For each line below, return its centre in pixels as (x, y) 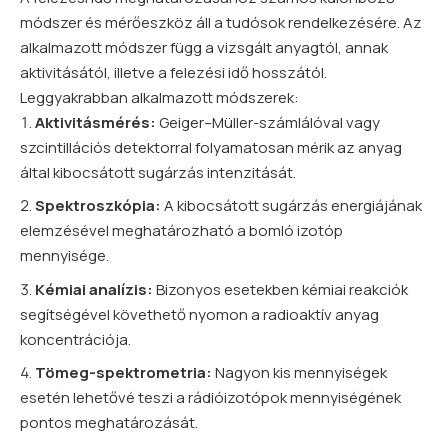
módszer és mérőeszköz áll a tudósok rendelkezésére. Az (221, 22)
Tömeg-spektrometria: (123, 373)
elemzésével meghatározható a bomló (158, 231)
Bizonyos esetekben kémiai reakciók (280, 289)
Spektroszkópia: (98, 206)
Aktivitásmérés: (95, 122)
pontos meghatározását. (109, 423)
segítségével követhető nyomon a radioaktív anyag (199, 314)
